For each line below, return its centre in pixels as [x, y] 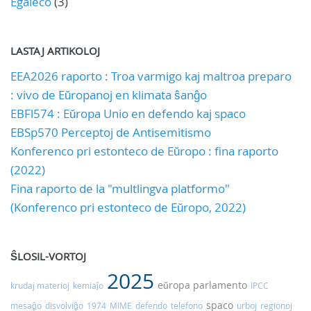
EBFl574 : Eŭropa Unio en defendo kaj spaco [128, 114]
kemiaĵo [88, 286]
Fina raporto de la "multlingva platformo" [120, 189]
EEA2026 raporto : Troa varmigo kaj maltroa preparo [151, 76]
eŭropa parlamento [202, 285]
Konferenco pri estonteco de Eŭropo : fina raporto [144, 151]
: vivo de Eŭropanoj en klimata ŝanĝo [109, 95]
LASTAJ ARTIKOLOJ [55, 51]
